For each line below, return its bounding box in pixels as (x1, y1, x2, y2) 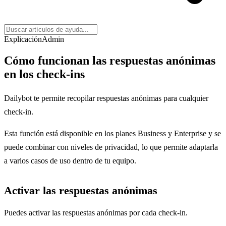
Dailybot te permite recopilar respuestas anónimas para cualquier (4, 93, 208, 102)
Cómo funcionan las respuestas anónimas (4, 53, 215, 67)
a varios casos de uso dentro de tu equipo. (4, 156, 136, 165)
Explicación (4, 35, 42, 43)
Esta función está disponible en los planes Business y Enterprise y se (4, 129, 221, 138)
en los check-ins (4, 67, 85, 81)
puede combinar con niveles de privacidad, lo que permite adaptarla (4, 142, 218, 151)
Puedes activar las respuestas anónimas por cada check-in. (4, 208, 188, 217)
